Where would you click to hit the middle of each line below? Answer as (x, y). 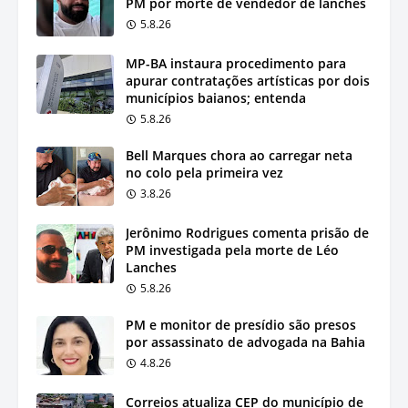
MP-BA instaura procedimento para (236, 63)
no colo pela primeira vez (204, 172)
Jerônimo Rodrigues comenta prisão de (247, 232)
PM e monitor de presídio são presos (241, 324)
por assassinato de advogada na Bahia (245, 342)
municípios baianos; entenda (216, 97)
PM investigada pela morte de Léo (232, 250)
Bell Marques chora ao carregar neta (239, 155)
